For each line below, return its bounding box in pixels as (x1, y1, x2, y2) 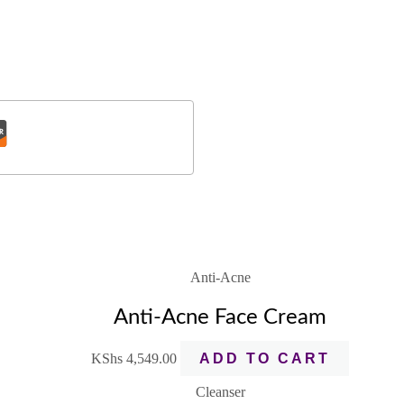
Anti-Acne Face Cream (114, 306, 326, 328)
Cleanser (195, 383, 245, 399)
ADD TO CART (199, 350, 330, 366)
